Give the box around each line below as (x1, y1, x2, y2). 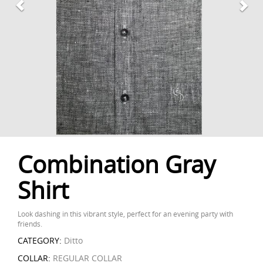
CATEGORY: (18, 235, 62, 246)
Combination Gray (18, 149, 215, 180)
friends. (18, 219, 42, 228)
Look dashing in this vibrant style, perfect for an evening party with (18, 209, 233, 218)
